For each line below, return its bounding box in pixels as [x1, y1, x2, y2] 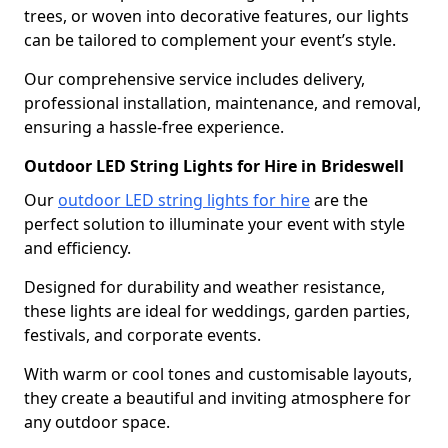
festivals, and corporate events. [24, 323, 261, 346]
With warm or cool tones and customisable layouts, [24, 362, 412, 385]
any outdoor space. [24, 410, 170, 433]
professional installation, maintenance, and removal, [24, 91, 421, 114]
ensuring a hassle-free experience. [24, 115, 284, 138]
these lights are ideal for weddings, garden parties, [24, 299, 410, 322]
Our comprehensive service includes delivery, [24, 67, 365, 90]
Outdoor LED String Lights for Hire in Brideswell [24, 154, 404, 177]
